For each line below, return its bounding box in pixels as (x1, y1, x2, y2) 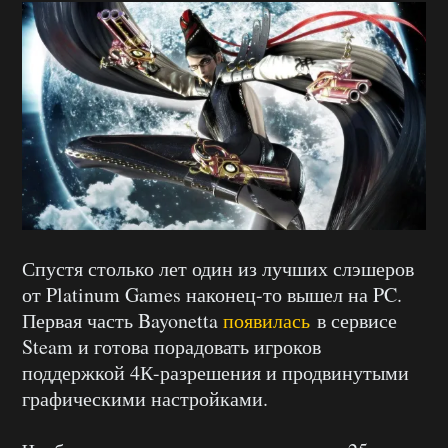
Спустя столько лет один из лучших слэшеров (22, 254, 414, 282)
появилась (223, 306, 310, 334)
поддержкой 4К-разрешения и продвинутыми (22, 358, 409, 386)
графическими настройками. (22, 384, 268, 412)
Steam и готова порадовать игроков (22, 332, 321, 360)
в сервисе (310, 306, 397, 334)
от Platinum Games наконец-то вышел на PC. (22, 280, 402, 308)
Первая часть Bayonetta (22, 306, 223, 334)
